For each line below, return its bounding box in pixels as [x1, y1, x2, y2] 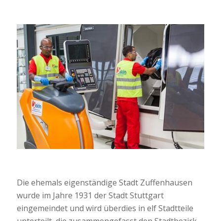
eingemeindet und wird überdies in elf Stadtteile [16, 202, 193, 214]
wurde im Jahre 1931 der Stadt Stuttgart [16, 189, 164, 201]
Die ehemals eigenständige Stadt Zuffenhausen [16, 177, 192, 188]
